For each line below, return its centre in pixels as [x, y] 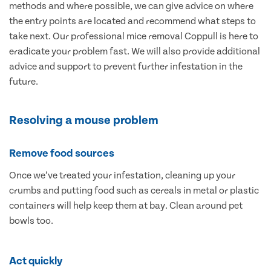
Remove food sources [62, 154]
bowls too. [31, 221]
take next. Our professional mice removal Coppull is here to [134, 37]
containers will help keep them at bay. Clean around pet [126, 206]
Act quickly [36, 261]
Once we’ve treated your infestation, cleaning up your [122, 176]
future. [24, 82]
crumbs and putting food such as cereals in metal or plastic [134, 191]
